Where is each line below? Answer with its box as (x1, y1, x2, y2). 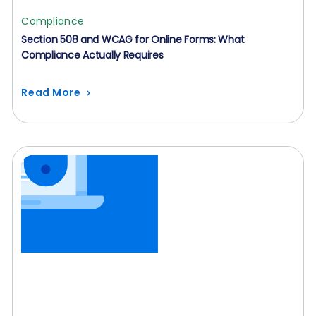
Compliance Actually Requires (21, 48, 164, 62)
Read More (21, 85, 81, 99)
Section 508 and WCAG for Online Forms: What (21, 32, 245, 47)
